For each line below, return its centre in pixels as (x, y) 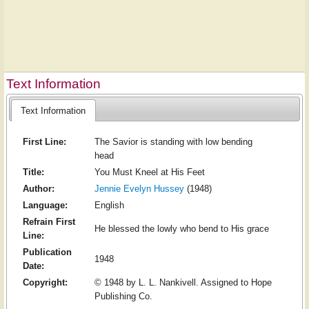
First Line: (44, 142)
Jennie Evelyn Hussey (139, 189)
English (109, 206)
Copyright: (45, 283)
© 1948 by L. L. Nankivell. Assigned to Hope (183, 283)
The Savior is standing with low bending (173, 142)
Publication (47, 252)
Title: (33, 172)
